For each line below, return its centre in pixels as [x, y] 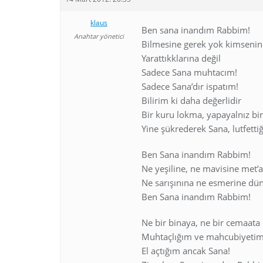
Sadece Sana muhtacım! [189, 72]
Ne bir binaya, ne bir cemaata [201, 222]
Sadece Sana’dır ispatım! [190, 86]
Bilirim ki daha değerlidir [191, 100]
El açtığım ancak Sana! [186, 251]
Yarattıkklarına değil [181, 58]
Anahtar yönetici [99, 36]
